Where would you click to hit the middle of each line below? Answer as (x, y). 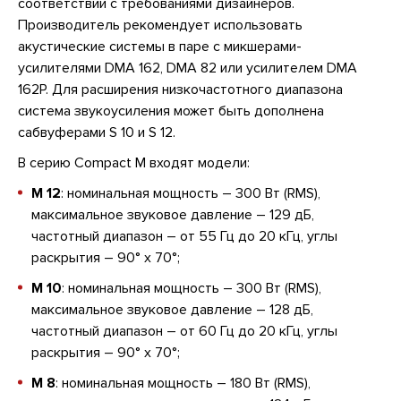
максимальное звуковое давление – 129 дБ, (173, 215)
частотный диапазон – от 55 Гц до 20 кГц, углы (184, 237)
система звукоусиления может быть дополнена (171, 111)
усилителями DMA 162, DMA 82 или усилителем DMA (188, 68)
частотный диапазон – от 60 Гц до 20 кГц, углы (184, 332)
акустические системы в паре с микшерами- (160, 47)
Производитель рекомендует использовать (160, 26)
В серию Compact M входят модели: (134, 163)
